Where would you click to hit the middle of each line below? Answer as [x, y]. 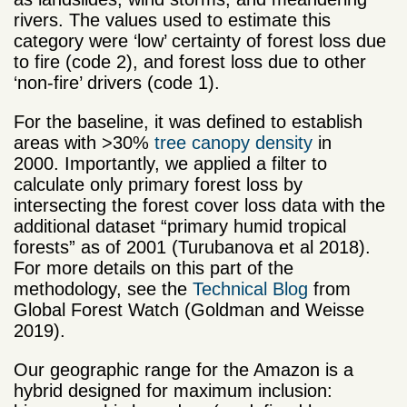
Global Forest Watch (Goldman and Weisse [189, 309]
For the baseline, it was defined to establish [188, 121]
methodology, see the [103, 288]
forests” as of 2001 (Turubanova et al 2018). [192, 247]
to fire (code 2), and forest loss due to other [190, 61]
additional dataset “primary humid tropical [180, 226]
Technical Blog [250, 288]
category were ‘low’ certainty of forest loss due [200, 40]
